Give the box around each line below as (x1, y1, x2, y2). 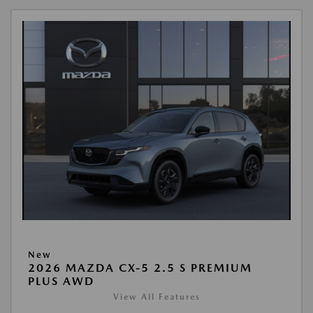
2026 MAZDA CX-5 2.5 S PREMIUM (28, 261, 252, 275)
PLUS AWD (28, 275, 94, 289)
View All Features (112, 292, 201, 303)
